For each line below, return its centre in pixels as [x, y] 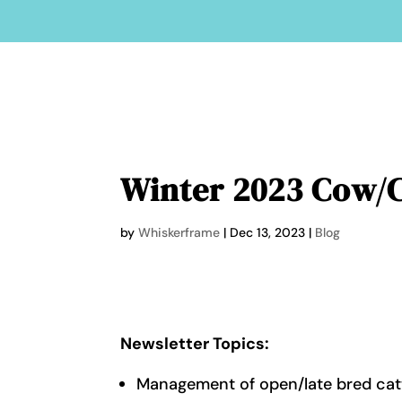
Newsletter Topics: [195, 344]
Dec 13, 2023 [268, 232]
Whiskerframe [179, 232]
